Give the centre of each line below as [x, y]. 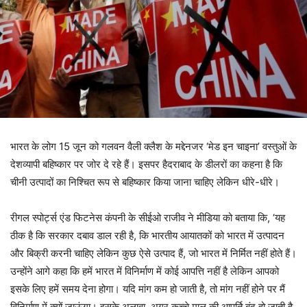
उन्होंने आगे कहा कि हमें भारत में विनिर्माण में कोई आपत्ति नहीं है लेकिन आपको [145, 271]
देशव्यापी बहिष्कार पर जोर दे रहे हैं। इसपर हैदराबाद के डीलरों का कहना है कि [146, 164]
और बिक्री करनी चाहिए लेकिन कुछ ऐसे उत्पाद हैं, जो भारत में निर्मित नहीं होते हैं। [153, 254]
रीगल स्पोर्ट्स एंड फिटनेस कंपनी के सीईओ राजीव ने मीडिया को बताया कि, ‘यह [148, 218]
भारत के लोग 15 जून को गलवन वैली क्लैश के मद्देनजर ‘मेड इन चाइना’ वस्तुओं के [153, 147]
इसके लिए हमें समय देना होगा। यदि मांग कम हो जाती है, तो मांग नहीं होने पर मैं [148, 289]
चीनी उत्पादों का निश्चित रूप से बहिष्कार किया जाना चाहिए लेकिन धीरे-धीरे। [145, 182]
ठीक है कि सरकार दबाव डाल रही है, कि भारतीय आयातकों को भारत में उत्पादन [147, 236]
